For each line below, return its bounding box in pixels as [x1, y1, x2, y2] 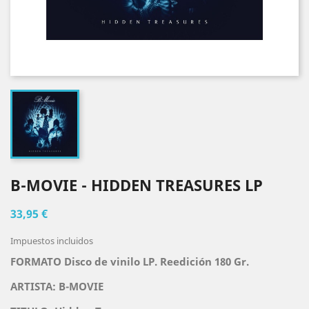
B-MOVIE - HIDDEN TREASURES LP [10, 175, 263, 195]
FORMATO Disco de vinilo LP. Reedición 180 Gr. [10, 255, 249, 268]
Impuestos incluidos [10, 235, 93, 247]
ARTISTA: [10, 279, 59, 293]
